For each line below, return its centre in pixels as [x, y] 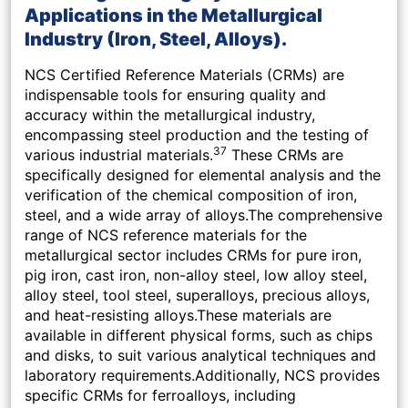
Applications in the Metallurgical [173, 16]
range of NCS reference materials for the [166, 235]
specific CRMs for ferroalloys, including [160, 396]
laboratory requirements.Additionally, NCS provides [202, 376]
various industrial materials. [119, 155]
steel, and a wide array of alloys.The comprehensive [204, 215]
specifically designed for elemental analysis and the [203, 175]
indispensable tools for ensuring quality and [175, 95]
